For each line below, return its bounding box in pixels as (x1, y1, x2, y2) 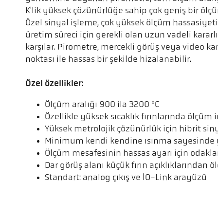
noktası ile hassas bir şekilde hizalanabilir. (25, 55, 191, 64)
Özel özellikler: (25, 79, 84, 89)
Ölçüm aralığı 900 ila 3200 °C (45, 100, 160, 109)
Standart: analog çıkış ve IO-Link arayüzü (45, 173, 207, 182)
